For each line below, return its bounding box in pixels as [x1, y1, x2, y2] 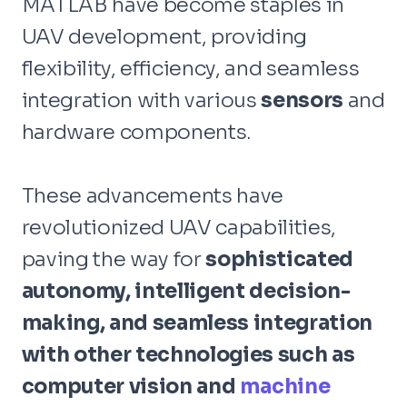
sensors [261, 86, 348, 113]
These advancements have [21, 182, 283, 208]
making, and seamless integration [21, 309, 372, 335]
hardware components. [21, 118, 256, 144]
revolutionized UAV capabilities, [21, 213, 336, 240]
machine [239, 372, 331, 399]
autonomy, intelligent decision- [21, 277, 351, 303]
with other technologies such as [21, 341, 355, 367]
